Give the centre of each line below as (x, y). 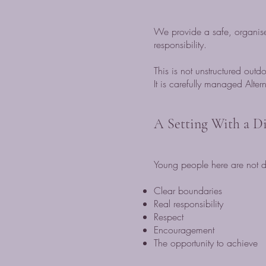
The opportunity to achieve (206, 243)
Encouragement (184, 230)
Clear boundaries (188, 191)
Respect (169, 217)
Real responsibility (189, 204)
